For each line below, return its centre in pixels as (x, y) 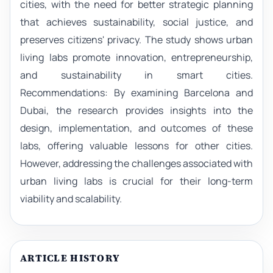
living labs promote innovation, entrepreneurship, (136, 57)
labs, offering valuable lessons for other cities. (136, 145)
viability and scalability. (71, 198)
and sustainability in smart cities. (136, 75)
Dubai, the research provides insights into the (136, 110)
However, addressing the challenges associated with (136, 163)
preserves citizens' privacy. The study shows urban (136, 39)
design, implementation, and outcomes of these (136, 128)
